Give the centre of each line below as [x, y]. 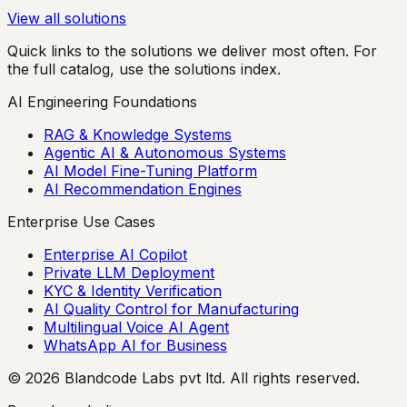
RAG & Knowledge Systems [138, 134]
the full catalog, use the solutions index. [144, 69]
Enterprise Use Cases [81, 222]
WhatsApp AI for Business [135, 345]
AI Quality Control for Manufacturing [171, 309]
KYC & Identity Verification [133, 291]
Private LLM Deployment [129, 273]
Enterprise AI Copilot [115, 254]
